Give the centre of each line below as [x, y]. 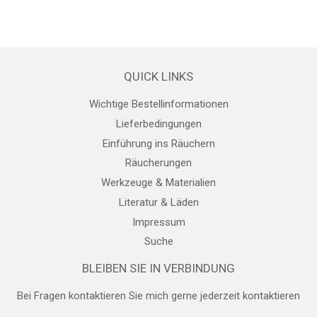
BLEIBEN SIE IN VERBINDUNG [158, 269]
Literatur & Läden [158, 202]
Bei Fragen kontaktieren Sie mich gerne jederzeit [130, 296]
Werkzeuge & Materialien [158, 183]
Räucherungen [158, 163]
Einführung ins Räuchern [158, 143]
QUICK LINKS [158, 77]
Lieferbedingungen [158, 123]
